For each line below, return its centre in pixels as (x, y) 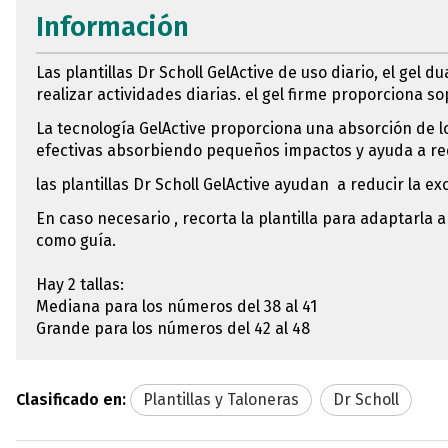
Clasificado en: (71, 399)
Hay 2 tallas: (80, 284)
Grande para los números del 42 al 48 (173, 328)
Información (112, 26)
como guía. (76, 240)
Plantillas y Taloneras (221, 399)
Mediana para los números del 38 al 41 (176, 306)
